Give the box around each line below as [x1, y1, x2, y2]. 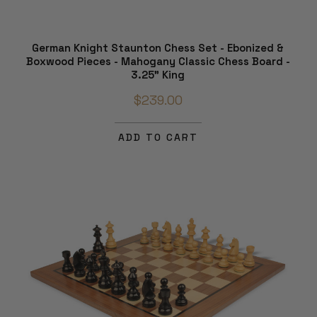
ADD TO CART [117, 130, 198, 144]
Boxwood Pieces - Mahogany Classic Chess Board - [25, 54, 290, 68]
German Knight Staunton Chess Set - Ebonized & [32, 40, 284, 54]
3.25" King [131, 67, 185, 81]
